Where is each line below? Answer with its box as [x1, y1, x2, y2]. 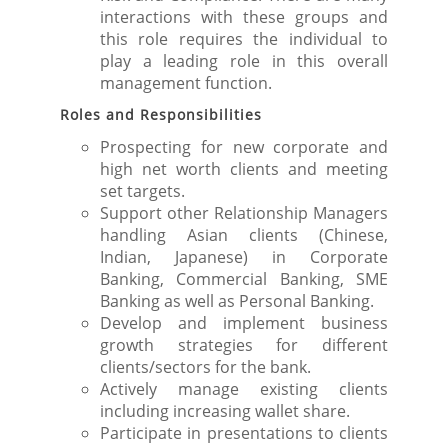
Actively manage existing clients [100, 378, 388, 400]
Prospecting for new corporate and [100, 136, 388, 158]
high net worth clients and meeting [100, 158, 388, 180]
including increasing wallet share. [100, 400, 350, 422]
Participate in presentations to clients [100, 422, 388, 444]
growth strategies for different [100, 334, 388, 356]
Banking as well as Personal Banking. [100, 290, 374, 312]
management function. [100, 72, 272, 94]
